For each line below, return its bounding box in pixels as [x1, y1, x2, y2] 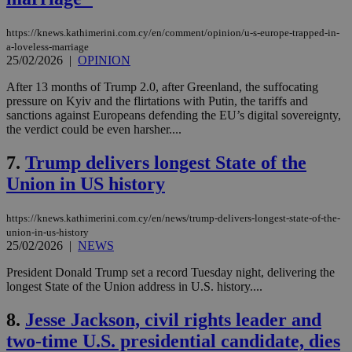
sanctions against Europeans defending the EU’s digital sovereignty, [6, 108, 341, 123]
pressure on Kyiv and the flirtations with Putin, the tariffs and [6, 94, 308, 108]
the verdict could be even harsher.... [6, 123, 181, 137]
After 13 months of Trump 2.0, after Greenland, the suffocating [6, 80, 318, 94]
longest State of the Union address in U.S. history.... [6, 279, 262, 293]
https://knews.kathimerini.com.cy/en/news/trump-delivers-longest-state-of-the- [6, 211, 340, 224]
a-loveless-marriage [6, 41, 89, 53]
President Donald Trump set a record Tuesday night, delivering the [6, 265, 335, 279]
